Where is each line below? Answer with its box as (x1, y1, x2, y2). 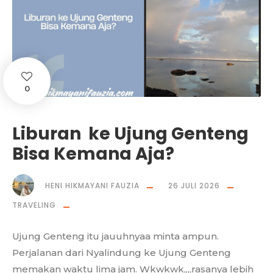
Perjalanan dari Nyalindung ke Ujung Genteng (12, 247, 231, 259)
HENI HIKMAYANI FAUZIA (45, 180, 140, 191)
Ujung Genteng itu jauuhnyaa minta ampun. (12, 230, 219, 243)
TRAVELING (12, 200, 56, 211)
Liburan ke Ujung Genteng (12, 122, 249, 146)
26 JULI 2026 (168, 180, 220, 191)
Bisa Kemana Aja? (12, 142, 174, 166)
